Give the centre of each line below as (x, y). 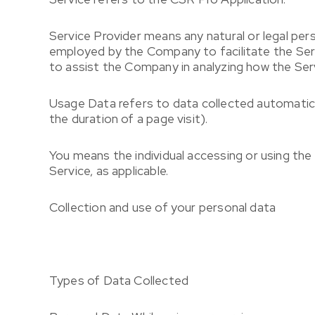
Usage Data (82, 103)
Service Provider (95, 36)
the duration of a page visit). (128, 118)
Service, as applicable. (109, 171)
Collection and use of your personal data (162, 207)
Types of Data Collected (119, 280)
